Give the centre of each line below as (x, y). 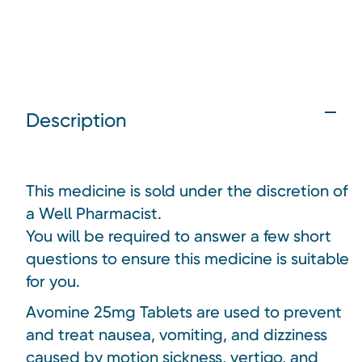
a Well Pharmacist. (94, 213)
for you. (53, 281)
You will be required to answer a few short (179, 236)
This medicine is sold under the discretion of (187, 190)
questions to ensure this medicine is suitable (187, 258)
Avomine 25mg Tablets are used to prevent (184, 311)
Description (76, 120)
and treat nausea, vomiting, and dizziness (177, 334)
